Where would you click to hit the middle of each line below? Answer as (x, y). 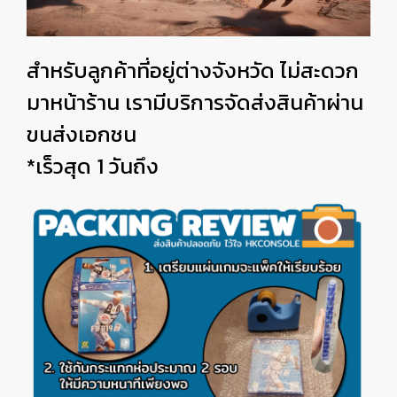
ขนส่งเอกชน (84, 134)
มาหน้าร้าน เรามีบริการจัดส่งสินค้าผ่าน (195, 102)
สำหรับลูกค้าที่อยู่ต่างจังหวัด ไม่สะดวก (193, 70)
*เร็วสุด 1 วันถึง (93, 166)
